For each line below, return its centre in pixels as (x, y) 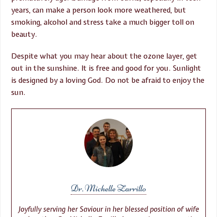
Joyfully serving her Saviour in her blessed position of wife (108, 209)
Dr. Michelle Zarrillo (108, 188)
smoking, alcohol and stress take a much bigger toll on (103, 23)
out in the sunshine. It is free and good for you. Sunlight (106, 69)
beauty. (24, 35)
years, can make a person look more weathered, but (99, 10)
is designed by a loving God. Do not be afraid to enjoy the (108, 81)
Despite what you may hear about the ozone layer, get (104, 56)
